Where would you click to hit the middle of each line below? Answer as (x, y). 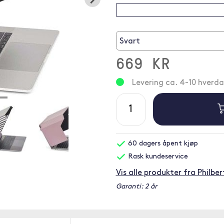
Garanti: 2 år (136, 187)
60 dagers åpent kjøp (162, 144)
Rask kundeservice (157, 157)
